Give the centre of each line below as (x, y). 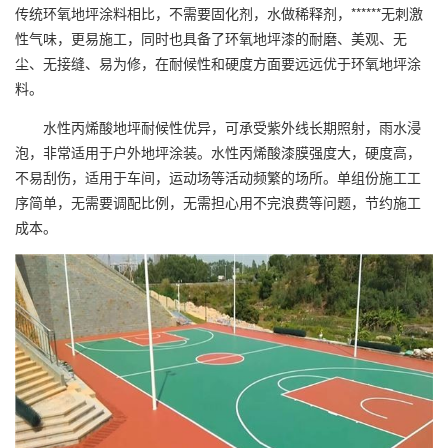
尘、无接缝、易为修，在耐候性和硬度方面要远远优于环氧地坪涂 (218, 63)
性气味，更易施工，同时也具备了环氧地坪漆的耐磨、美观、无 (211, 38)
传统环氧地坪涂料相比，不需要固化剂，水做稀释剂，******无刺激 (219, 13)
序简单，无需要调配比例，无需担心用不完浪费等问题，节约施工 (218, 202)
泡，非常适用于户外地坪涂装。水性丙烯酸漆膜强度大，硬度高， (218, 152)
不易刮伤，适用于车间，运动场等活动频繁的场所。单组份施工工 (218, 177)
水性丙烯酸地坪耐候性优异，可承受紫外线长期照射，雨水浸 (218, 127)
